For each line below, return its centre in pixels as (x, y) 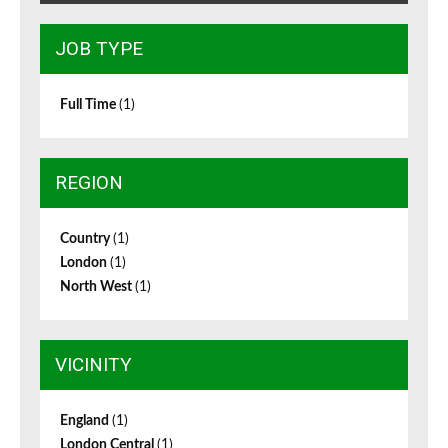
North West (97, 287)
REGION (89, 183)
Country (86, 239)
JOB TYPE (99, 49)
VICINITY (93, 365)
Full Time (89, 105)
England (86, 421)
